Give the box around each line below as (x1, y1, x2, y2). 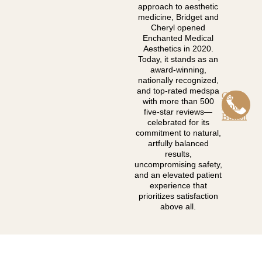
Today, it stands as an (138, 54, 219, 64)
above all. (160, 202, 196, 212)
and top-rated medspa (137, 86, 220, 96)
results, (164, 149, 192, 159)
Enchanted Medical (143, 33, 214, 43)
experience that (149, 181, 207, 191)
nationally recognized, (137, 75, 219, 85)
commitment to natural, (135, 128, 221, 138)
